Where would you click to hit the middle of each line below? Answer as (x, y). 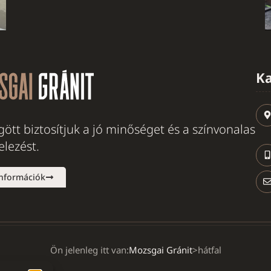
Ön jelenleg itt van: (89, 250)
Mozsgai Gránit (160, 250)
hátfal (209, 250)
